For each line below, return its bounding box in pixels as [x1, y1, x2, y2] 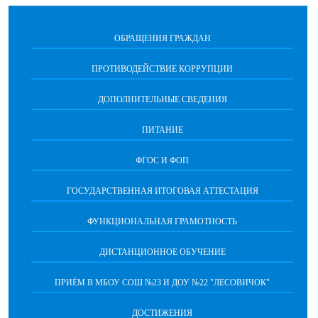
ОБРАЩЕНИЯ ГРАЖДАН [114, 33, 211, 43]
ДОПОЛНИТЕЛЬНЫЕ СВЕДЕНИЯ [97, 94, 227, 104]
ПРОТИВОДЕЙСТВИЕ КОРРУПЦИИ [92, 63, 233, 74]
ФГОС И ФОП [136, 155, 189, 165]
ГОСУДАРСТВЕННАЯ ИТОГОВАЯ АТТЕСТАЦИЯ [66, 185, 258, 196]
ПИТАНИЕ [141, 124, 183, 135]
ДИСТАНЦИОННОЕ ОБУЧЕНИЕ [99, 246, 226, 257]
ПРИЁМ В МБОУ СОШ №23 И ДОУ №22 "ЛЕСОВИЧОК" [55, 277, 270, 287]
